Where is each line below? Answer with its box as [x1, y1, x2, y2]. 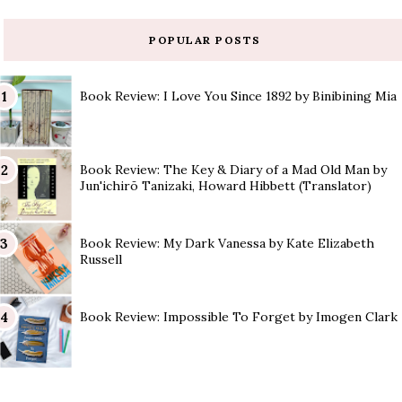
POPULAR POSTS [149, 32, 261, 47]
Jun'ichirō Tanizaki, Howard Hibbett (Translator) [80, 177, 372, 194]
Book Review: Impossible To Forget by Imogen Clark [80, 308, 398, 325]
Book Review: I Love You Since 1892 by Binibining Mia [80, 87, 398, 104]
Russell [80, 250, 123, 267]
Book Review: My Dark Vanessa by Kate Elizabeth [80, 234, 375, 251]
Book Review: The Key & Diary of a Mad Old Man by [80, 161, 388, 178]
